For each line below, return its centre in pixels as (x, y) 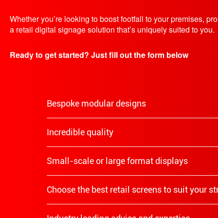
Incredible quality (80, 132)
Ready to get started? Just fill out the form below (99, 55)
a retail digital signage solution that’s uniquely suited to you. (112, 30)
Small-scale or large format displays (117, 161)
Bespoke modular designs (96, 104)
